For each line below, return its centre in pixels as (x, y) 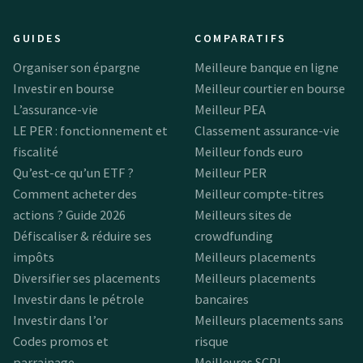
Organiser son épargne (77, 67)
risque (211, 341)
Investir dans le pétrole (79, 299)
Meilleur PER (231, 172)
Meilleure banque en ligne (267, 67)
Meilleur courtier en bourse (270, 88)
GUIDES (38, 38)
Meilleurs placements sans (269, 320)
